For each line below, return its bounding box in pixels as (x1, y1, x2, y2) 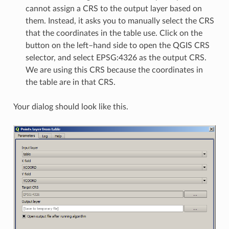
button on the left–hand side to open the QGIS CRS (25, 41, 210, 50)
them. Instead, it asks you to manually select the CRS (25, 16, 214, 25)
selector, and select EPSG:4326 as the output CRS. (25, 53, 207, 62)
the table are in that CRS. (25, 78, 116, 86)
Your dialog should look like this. (13, 102, 128, 111)
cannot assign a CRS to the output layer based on (25, 4, 202, 13)
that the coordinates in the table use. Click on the (25, 29, 202, 37)
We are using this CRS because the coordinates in (25, 65, 203, 74)
